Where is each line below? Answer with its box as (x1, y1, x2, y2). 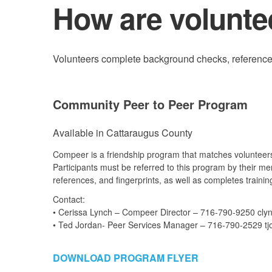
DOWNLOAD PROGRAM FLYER (53, 251, 199, 265)
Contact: (53, 192, 85, 205)
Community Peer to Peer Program (53, 95, 248, 113)
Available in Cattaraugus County (53, 125, 192, 140)
